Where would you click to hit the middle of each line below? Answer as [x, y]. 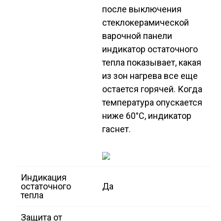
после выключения [142, 9]
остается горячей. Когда [152, 89]
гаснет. [116, 129]
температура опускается [152, 103]
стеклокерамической [146, 23]
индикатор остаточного [150, 49]
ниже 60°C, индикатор [147, 116]
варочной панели [137, 36]
